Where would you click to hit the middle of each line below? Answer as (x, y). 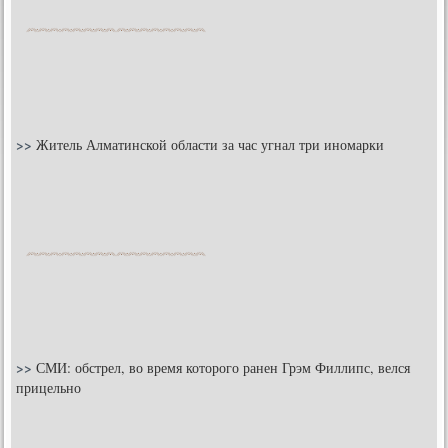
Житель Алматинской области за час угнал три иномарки (210, 144)
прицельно (49, 387)
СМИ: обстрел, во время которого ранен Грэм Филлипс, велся (223, 367)
